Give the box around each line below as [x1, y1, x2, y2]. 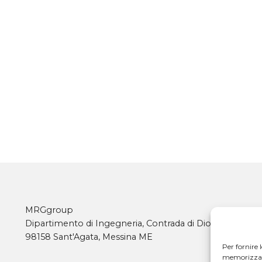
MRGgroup [25, 204, 74, 215]
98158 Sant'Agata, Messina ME [25, 231, 153, 242]
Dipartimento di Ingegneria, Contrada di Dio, [25, 218, 213, 229]
